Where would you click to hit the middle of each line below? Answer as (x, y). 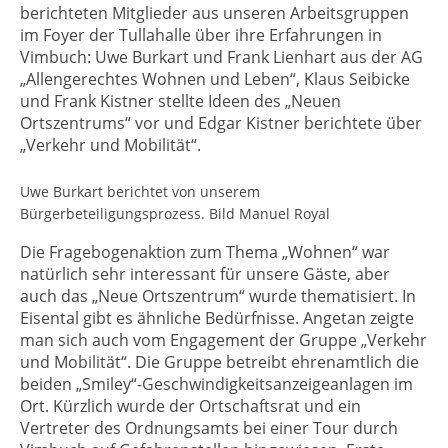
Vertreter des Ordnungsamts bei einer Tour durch (209, 428)
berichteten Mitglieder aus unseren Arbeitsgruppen (214, 13)
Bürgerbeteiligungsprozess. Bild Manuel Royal (175, 214)
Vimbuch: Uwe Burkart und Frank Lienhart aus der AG (221, 57)
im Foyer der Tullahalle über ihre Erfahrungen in (201, 35)
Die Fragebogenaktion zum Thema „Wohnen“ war (205, 252)
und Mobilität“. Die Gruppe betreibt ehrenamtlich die (219, 362)
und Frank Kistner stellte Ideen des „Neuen (180, 101)
